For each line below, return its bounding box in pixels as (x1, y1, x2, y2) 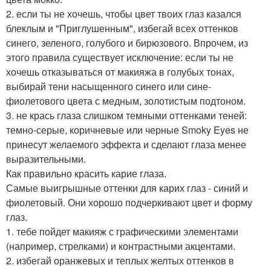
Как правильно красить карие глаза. (6, 166, 166, 181)
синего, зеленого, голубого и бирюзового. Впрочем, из (6, 36, 248, 50)
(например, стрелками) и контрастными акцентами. (6, 239, 235, 253)
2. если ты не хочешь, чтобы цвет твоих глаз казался (6, 7, 241, 21)
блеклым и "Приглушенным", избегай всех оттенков (6, 21, 238, 36)
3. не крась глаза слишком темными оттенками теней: (6, 108, 247, 123)
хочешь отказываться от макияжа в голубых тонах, (6, 65, 234, 79)
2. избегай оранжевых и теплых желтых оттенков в (6, 253, 234, 268)
